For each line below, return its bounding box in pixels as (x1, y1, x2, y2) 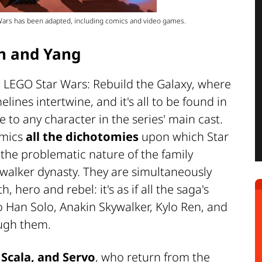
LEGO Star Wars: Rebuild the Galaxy (4, 75, 192, 92)
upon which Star (139, 128, 229, 144)
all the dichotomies (26, 128, 139, 144)
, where (192, 75, 231, 92)
